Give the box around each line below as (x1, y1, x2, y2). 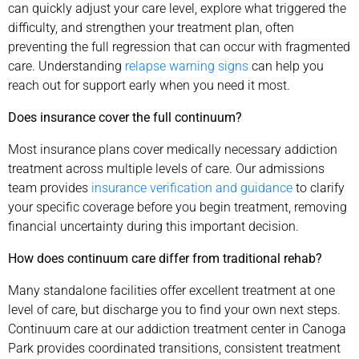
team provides (8, 179, 91, 196)
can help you (248, 58, 324, 74)
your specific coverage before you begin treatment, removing (8, 199, 347, 215)
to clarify (292, 179, 345, 196)
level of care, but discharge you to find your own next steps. (8, 301, 341, 317)
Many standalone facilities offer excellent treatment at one (8, 282, 335, 298)
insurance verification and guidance (91, 179, 292, 196)
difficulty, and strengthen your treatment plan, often (8, 19, 294, 35)
